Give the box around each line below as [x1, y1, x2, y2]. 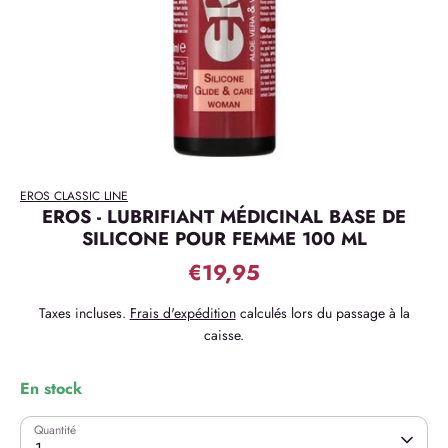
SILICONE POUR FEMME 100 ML [81, 225, 367, 252]
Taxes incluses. [38, 303, 130, 323]
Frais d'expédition [129, 303, 236, 323]
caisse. [204, 325, 244, 345]
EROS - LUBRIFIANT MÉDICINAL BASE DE [42, 203, 406, 230]
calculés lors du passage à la [235, 303, 410, 323]
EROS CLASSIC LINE [20, 187, 128, 205]
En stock [20, 377, 82, 400]
